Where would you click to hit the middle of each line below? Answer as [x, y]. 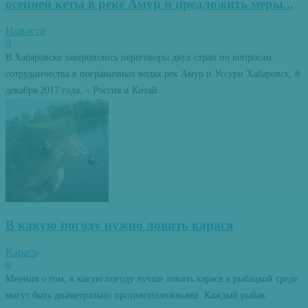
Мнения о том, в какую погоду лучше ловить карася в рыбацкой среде [152, 278]
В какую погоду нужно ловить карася [119, 225]
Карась [22, 252]
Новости [26, 31]
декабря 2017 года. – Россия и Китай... [86, 91]
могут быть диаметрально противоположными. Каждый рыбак [135, 295]
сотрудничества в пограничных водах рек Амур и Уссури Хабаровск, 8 [153, 74]
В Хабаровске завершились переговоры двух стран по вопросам [139, 58]
